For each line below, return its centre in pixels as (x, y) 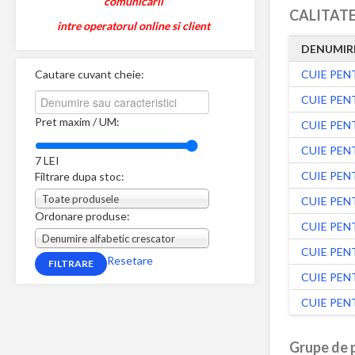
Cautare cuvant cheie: (90, 74)
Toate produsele (80, 198)
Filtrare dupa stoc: (80, 176)
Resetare (130, 260)
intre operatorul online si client (135, 26)
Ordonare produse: (82, 216)
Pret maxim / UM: (77, 122)
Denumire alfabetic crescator (109, 238)
